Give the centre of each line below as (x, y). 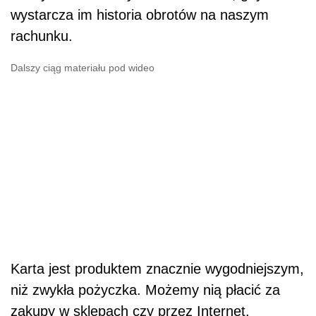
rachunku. (42, 36)
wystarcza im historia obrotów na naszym (140, 14)
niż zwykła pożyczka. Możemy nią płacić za (145, 290)
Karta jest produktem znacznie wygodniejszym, (157, 268)
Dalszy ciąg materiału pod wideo (83, 67)
